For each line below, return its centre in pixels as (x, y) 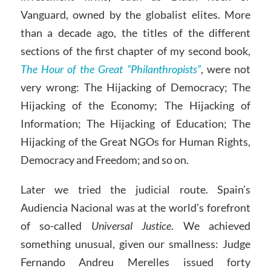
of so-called (56, 226)
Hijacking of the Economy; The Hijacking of (135, 105)
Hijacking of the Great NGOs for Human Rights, (135, 141)
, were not (226, 69)
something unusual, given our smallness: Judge (135, 244)
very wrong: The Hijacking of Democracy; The (135, 87)
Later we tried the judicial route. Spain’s (135, 190)
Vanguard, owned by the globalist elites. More (135, 14)
